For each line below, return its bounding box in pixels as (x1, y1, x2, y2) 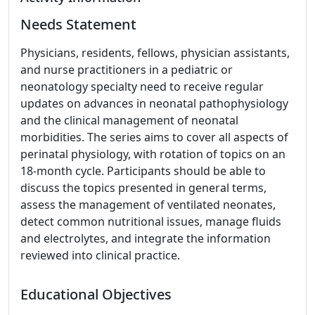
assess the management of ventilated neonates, (20, 197, 276, 212)
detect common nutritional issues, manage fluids (20, 214, 281, 229)
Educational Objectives (20, 285, 172, 304)
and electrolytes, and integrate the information (20, 231, 271, 246)
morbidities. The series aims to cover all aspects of (20, 129, 288, 145)
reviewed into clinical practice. (20, 247, 180, 263)
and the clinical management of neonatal (20, 112, 238, 128)
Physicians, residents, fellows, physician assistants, (20, 45, 290, 60)
